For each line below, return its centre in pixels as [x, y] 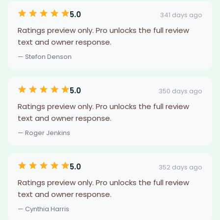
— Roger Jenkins [44, 133]
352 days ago [180, 167]
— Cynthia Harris [43, 209]
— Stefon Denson [45, 57]
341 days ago [181, 15]
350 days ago [180, 91]
